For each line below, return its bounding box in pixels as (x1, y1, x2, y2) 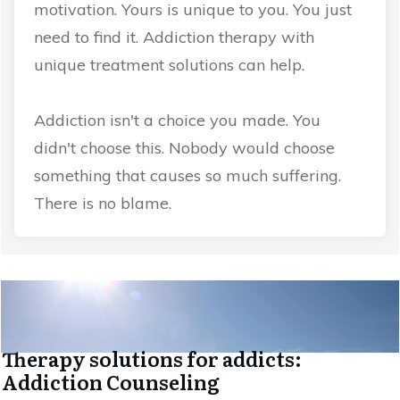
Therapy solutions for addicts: (2, 344, 302, 374)
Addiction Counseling (2, 367, 220, 397)
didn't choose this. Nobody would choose (34, 137, 335, 159)
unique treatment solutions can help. (34, 54, 304, 76)
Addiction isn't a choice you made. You (34, 110, 321, 131)
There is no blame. (34, 193, 171, 214)
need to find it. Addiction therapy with (34, 27, 314, 48)
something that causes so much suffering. (34, 165, 341, 187)
